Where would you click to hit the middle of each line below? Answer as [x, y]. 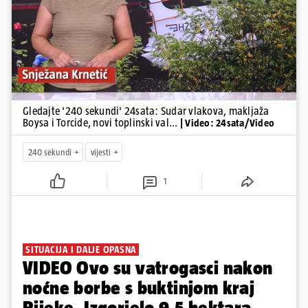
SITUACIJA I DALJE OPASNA [81, 250]
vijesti [101, 152]
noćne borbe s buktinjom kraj [139, 288]
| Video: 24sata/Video [227, 123]
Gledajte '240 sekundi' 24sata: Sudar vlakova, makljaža [146, 111]
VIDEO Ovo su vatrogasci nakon [148, 268]
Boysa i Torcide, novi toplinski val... [101, 123]
